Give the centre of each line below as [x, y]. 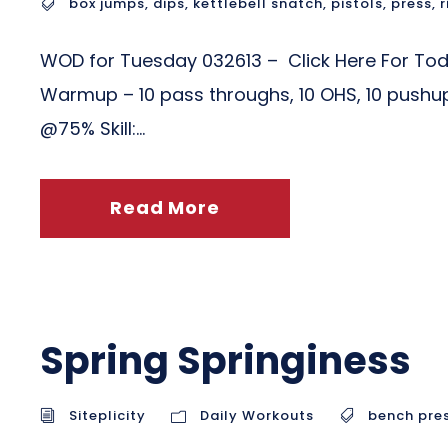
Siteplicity [107, 415]
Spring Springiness [225, 360]
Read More [165, 207]
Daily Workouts [257, 415]
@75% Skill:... [92, 128]
